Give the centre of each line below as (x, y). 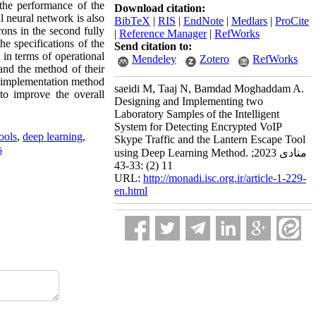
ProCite (292, 21)
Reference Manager (163, 34)
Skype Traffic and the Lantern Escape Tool (210, 139)
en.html (131, 191)
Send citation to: (153, 46)
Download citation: (160, 8)
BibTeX (132, 21)
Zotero (214, 59)
